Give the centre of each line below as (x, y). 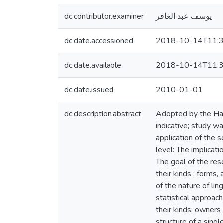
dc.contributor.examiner (104, 16)
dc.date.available (93, 65)
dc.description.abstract (103, 114)
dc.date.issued (89, 90)
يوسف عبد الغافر (184, 16)
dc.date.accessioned (99, 41)
